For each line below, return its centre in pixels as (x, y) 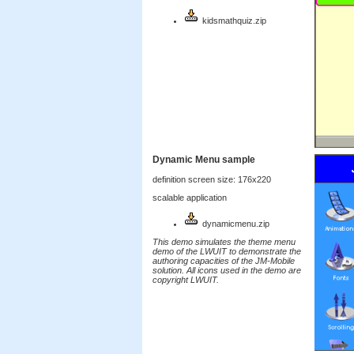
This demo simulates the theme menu (224, 242)
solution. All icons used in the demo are (227, 270)
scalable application (190, 198)
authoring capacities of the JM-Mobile (224, 261)
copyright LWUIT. (186, 280)
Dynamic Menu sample (204, 160)
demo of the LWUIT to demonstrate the (227, 251)
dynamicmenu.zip (235, 224)
